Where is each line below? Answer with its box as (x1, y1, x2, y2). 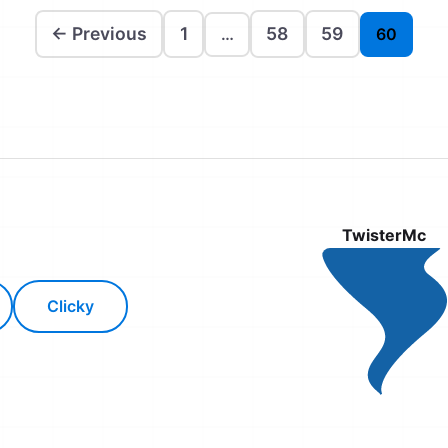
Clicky (47, 296, 94, 316)
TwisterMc (342, 225, 426, 245)
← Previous (51, 23, 148, 44)
